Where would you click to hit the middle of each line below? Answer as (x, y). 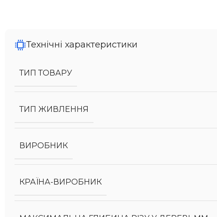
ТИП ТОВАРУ (46, 73)
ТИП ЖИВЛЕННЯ (54, 109)
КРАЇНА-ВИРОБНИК (61, 182)
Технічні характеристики (82, 45)
